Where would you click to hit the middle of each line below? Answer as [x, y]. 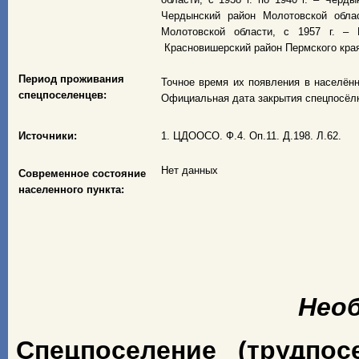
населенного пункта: [71, 190]
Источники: [48, 136]
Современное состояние [82, 173]
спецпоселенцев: [63, 95]
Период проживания [71, 79]
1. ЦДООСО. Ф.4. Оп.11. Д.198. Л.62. [251, 136]
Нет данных [190, 170]
